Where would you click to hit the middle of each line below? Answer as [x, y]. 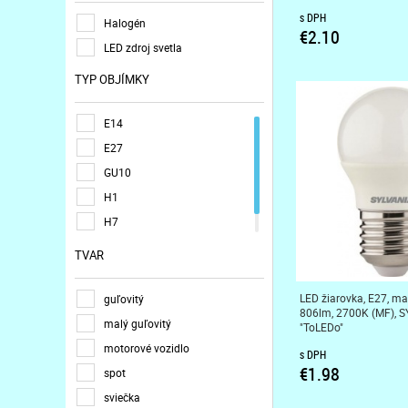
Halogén [125, 22]
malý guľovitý [138, 323]
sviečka [122, 397]
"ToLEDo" [321, 327]
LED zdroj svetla [143, 47]
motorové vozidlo [147, 347]
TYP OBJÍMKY [112, 79]
